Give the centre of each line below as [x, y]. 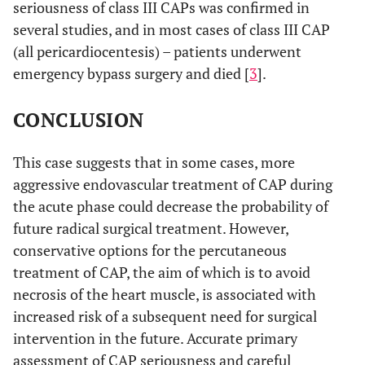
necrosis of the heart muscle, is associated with [165, 294]
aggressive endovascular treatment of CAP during [173, 184]
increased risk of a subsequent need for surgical [165, 316]
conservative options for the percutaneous [150, 250]
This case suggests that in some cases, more [154, 162]
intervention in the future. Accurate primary [155, 338]
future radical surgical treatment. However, [151, 228]
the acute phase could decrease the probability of [171, 206]
